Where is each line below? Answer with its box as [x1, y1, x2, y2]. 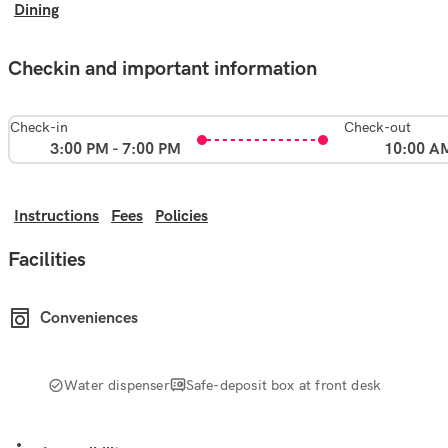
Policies [155, 207, 208, 226]
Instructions [14, 207, 99, 226]
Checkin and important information [8, 57, 317, 81]
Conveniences [40, 308, 138, 328]
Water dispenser [64, 375, 170, 394]
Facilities [8, 247, 86, 272]
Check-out [344, 118, 411, 136]
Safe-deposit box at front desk [185, 375, 382, 394]
